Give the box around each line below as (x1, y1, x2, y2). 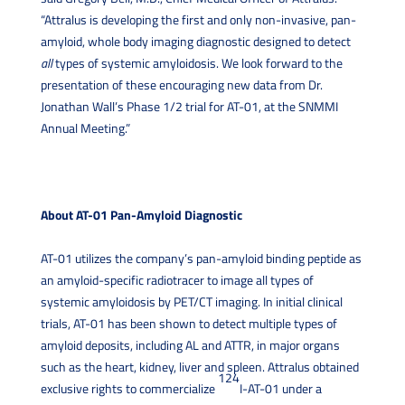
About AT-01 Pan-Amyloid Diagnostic (40, 204, 245, 224)
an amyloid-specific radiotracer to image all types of (40, 269, 314, 289)
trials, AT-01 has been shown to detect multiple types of (40, 313, 337, 333)
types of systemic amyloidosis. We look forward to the (52, 52, 343, 72)
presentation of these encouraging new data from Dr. (40, 74, 323, 94)
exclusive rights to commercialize (40, 378, 218, 398)
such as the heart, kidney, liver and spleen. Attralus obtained (40, 356, 359, 376)
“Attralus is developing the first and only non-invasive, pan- (40, 9, 356, 29)
